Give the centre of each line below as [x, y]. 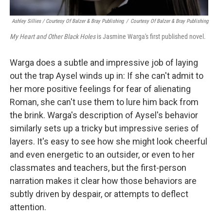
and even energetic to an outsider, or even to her [102, 154]
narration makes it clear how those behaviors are [103, 181]
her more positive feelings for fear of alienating [100, 89]
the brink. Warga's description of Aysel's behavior [104, 115]
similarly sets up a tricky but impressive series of [104, 128]
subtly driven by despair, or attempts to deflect [99, 194]
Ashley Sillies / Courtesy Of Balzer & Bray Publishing [68, 21]
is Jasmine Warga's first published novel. [151, 36]
